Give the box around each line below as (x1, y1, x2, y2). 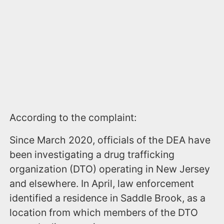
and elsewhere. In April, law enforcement (9, 177, 194, 189)
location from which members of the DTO (9, 206, 198, 218)
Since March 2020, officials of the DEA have (9, 133, 211, 146)
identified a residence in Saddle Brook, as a (9, 191, 206, 204)
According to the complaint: (9, 111, 137, 123)
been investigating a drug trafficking (9, 148, 175, 160)
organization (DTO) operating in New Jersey (9, 162, 210, 175)
